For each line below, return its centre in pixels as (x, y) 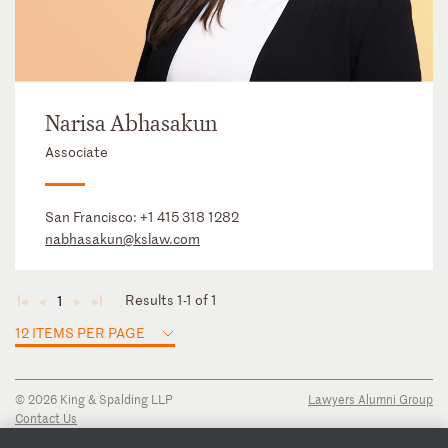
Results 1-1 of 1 (171, 299)
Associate (76, 151)
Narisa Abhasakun (131, 123)
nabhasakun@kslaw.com (122, 238)
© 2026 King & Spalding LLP (94, 398)
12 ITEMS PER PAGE (80, 332)
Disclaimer (44, 436)
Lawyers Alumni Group (370, 398)
